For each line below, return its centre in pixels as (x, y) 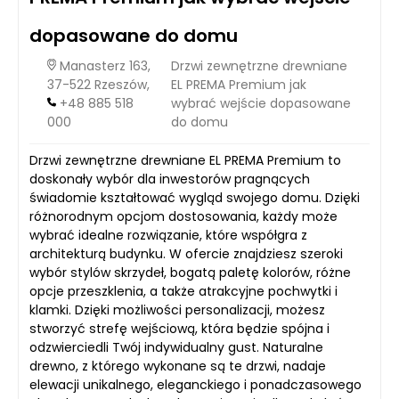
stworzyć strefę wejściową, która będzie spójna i (179, 329)
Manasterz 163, (103, 66)
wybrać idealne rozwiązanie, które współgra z (168, 236)
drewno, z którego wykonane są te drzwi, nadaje (178, 366)
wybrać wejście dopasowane (261, 104)
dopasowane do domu (134, 36)
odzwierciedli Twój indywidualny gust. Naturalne (176, 348)
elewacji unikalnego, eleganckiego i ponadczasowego (195, 385)
